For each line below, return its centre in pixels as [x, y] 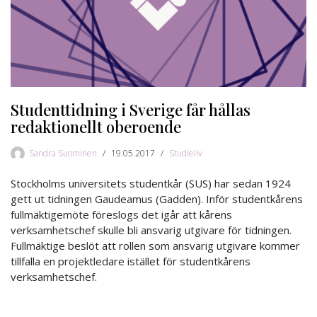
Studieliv [186, 154]
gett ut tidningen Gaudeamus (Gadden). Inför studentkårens [157, 199]
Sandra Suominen [63, 154]
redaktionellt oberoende [96, 127]
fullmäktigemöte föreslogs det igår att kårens [121, 215]
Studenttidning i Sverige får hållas [131, 110]
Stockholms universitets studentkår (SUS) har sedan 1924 [151, 184]
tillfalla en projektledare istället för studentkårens [131, 261]
